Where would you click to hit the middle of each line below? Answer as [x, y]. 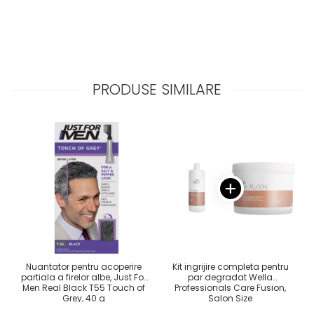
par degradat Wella [230, 278]
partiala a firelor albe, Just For [84, 278]
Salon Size [230, 299]
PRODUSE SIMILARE [157, 90]
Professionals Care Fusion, [230, 288]
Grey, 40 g [84, 299]
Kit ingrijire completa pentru [230, 267]
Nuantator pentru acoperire [84, 267]
